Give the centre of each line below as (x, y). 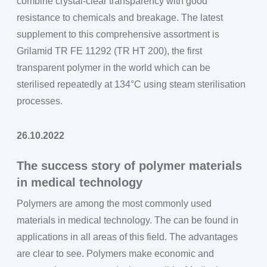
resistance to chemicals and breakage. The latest (120, 18)
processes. (40, 101)
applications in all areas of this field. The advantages (127, 237)
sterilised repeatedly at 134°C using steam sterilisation (131, 84)
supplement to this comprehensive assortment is (118, 34)
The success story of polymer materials (129, 166)
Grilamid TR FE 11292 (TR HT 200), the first (109, 51)
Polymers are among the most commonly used (114, 204)
